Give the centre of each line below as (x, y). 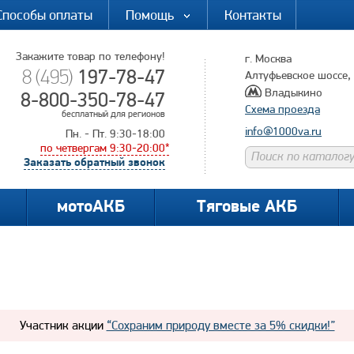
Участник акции (63, 325)
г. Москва (268, 58)
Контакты (253, 15)
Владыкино (294, 92)
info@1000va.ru (283, 131)
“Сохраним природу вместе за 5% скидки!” (220, 325)
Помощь (150, 15)
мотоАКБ (91, 207)
